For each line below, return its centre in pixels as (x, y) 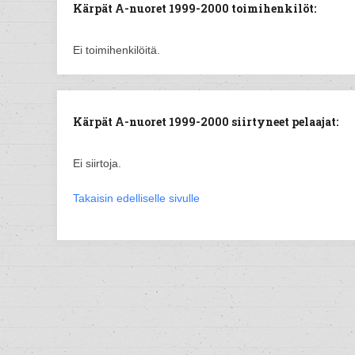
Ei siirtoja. (97, 163)
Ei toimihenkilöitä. (116, 50)
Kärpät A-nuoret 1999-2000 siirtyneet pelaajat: (206, 122)
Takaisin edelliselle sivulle (136, 198)
